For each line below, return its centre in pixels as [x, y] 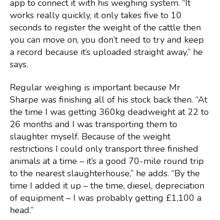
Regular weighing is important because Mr [95, 87]
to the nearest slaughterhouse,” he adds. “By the [105, 173]
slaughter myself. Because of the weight [90, 136]
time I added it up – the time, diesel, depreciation [107, 185]
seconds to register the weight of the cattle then [105, 27]
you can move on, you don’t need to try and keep [107, 40]
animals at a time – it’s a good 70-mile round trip [107, 161]
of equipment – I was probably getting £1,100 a [106, 198]
